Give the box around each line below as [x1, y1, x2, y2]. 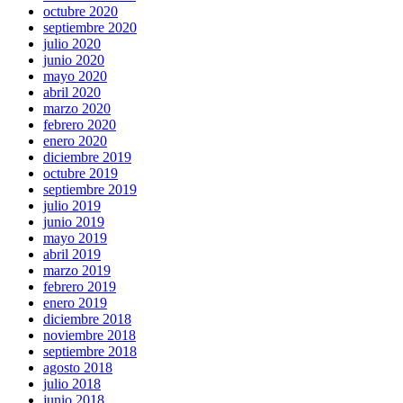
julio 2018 [43, 375, 101, 391]
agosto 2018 [43, 359, 112, 375]
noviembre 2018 [43, 327, 136, 343]
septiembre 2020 [43, 19, 137, 35]
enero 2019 [43, 294, 107, 310]
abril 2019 [43, 246, 101, 262]
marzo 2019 [43, 262, 111, 278]
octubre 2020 [43, 3, 118, 19]
